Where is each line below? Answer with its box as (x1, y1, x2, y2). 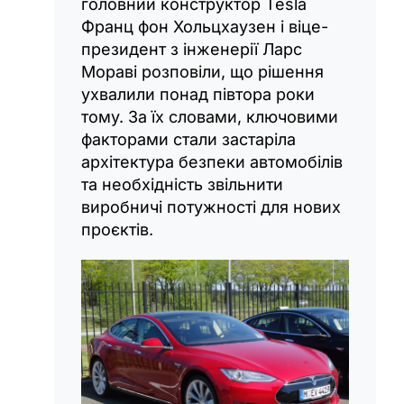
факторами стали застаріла (81, 129, 296, 149)
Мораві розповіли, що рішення (81, 61, 324, 81)
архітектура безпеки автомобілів (81, 151, 343, 171)
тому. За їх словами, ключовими (81, 106, 338, 126)
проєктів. (81, 219, 153, 239)
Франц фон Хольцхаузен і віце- (81, 16, 328, 36)
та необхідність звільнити (81, 174, 283, 194)
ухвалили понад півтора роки (81, 84, 315, 104)
